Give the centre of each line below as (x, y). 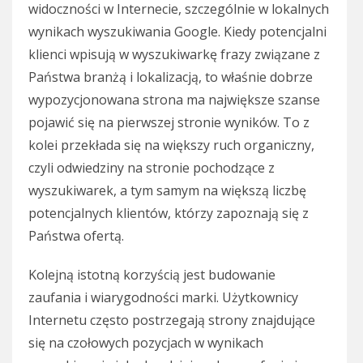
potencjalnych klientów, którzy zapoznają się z (169, 214)
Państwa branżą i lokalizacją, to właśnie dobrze (171, 77)
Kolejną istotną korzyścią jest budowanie (152, 275)
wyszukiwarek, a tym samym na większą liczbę (167, 191)
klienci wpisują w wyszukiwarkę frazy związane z (174, 55)
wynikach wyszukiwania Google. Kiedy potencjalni (177, 32)
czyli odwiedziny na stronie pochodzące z (152, 168)
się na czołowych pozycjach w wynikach (146, 343)
